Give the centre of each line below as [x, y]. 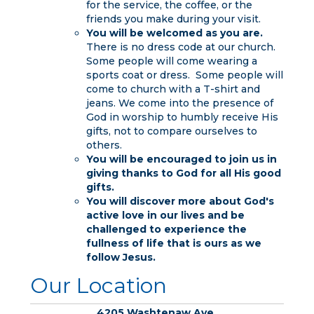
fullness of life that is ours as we [173, 243]
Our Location [98, 285]
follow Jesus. [121, 257]
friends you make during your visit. [173, 19]
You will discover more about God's [180, 201]
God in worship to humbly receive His [182, 117]
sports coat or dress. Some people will [184, 75]
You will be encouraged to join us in [181, 159]
